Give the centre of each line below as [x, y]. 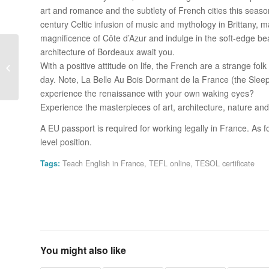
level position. [66, 141]
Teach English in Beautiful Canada [81, 67]
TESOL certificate [225, 163]
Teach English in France [103, 163]
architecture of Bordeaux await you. [107, 51]
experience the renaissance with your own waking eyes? [147, 93]
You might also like [83, 250]
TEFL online [170, 163]
